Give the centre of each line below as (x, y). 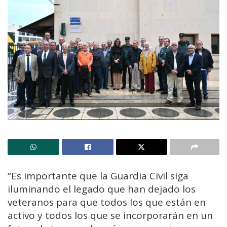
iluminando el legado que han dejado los (102, 189)
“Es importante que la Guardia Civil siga (98, 176)
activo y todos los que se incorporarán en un (110, 215)
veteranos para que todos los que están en (107, 202)
